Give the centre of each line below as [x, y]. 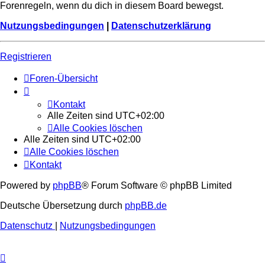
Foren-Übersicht [64, 78]
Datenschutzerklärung [161, 25]
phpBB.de [146, 205]
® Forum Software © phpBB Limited [157, 185]
